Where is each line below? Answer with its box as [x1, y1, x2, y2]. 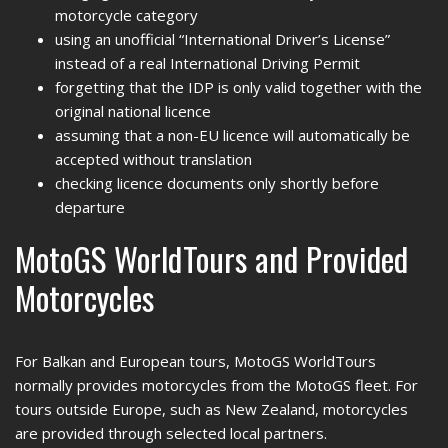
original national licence [55, 101, 211, 121]
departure [55, 197, 125, 217]
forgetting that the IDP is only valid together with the [55, 77, 422, 97]
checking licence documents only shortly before [55, 173, 379, 193]
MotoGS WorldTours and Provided [15, 234, 408, 283]
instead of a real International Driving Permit [55, 53, 360, 73]
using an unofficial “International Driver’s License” [55, 29, 390, 49]
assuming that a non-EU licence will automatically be [55, 125, 410, 145]
